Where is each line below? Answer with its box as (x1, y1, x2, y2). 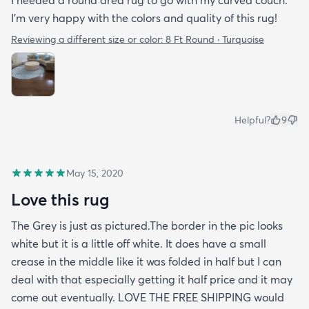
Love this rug (11, 189, 110, 210)
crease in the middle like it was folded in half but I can (11, 255, 281, 269)
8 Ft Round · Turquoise (166, 33, 264, 46)
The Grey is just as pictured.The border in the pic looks (11, 219, 283, 233)
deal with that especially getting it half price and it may (11, 272, 292, 287)
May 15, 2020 (66, 167, 123, 180)
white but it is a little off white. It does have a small (11, 237, 266, 251)
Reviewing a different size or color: (11, 33, 166, 46)
